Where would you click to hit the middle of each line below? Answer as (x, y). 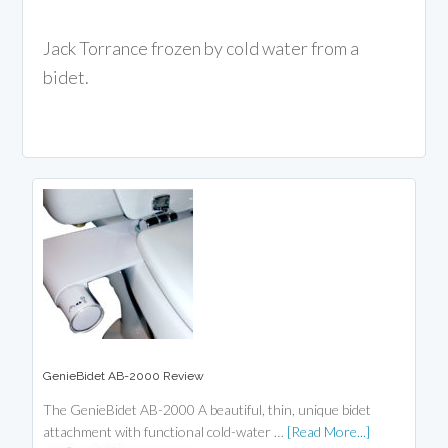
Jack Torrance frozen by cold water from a (201, 48)
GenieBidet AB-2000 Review (124, 376)
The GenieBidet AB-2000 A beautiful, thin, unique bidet (207, 410)
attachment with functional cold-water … (165, 432)
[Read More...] (329, 432)
